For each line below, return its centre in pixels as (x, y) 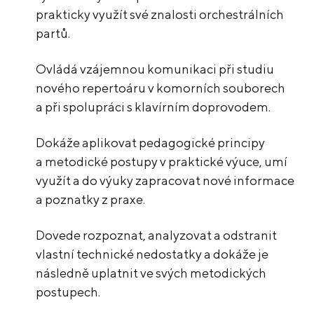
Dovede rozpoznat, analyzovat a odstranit (157, 235)
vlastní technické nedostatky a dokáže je (152, 254)
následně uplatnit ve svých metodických (151, 273)
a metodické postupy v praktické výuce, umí (162, 162)
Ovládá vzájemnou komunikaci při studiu (155, 69)
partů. (53, 34)
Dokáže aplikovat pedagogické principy (151, 143)
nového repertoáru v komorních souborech (161, 88)
